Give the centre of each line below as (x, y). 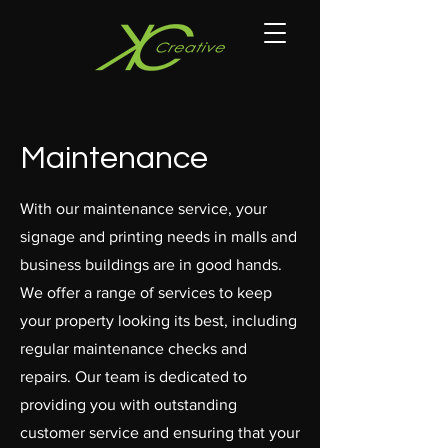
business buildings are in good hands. (151, 264)
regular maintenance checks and (133, 348)
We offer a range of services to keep (146, 292)
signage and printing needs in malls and (158, 236)
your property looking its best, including (158, 320)
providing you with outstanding (128, 404)
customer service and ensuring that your (160, 432)
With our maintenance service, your (143, 208)
